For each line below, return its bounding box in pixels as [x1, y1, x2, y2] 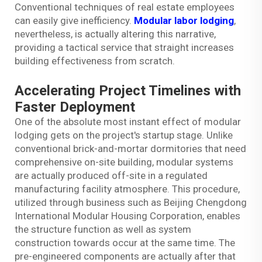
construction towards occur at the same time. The [15, 236, 235, 249]
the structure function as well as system [15, 223, 191, 235]
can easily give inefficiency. [15, 14, 134, 26]
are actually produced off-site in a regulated [15, 169, 208, 181]
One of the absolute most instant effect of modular [15, 115, 241, 127]
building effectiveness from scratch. [15, 54, 175, 67]
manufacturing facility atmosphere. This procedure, [15, 182, 240, 195]
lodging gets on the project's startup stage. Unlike [15, 129, 233, 141]
